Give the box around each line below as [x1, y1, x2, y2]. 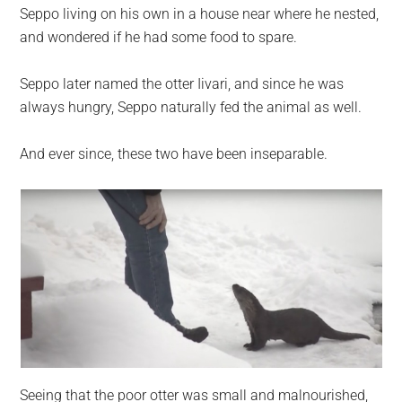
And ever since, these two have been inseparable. [20, 145, 328, 163]
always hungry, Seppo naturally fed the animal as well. [20, 99, 363, 117]
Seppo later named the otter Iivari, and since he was [20, 75, 345, 93]
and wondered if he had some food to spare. [20, 29, 298, 47]
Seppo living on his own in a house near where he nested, [20, 5, 380, 23]
